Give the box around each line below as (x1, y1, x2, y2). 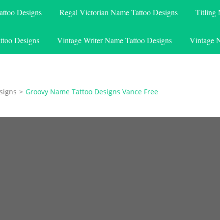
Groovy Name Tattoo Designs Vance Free (26, 86, 158, 96)
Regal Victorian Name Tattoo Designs (59, 6, 178, 17)
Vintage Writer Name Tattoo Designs (57, 34, 172, 45)
